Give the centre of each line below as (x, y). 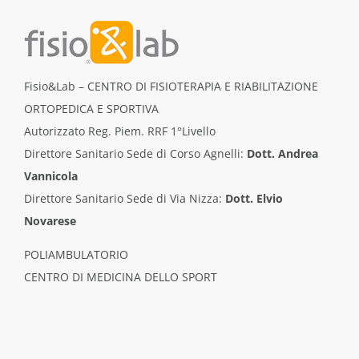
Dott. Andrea (282, 153)
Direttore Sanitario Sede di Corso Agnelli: (135, 153)
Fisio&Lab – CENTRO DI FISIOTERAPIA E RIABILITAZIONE (171, 86)
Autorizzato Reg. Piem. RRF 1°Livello (119, 131)
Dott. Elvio (254, 198)
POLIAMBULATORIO (76, 254)
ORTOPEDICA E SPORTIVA (91, 108)
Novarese (50, 220)
